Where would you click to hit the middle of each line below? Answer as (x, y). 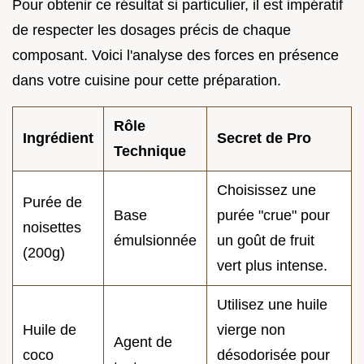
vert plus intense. (272, 266)
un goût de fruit (266, 241)
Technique (150, 152)
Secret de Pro (264, 139)
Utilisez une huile (272, 305)
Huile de (50, 330)
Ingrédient (58, 139)
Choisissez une (266, 191)
